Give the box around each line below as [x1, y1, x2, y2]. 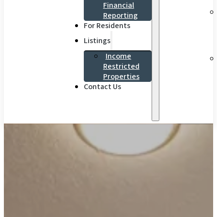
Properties [103, 71, 139, 83]
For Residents [83, 20, 130, 31]
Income [105, 50, 131, 62]
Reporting [103, 10, 138, 22]
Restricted [103, 61, 139, 73]
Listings [83, 35, 110, 46]
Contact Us [83, 81, 121, 93]
